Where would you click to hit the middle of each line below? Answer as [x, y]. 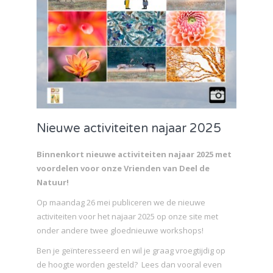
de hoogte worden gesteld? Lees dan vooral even [129, 264]
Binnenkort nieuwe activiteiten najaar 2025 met [134, 154]
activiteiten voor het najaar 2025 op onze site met [127, 216]
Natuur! [53, 182]
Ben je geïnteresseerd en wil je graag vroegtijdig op [131, 250]
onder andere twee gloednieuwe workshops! [120, 230]
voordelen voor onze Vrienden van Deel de [123, 168]
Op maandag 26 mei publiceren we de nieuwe [121, 202]
